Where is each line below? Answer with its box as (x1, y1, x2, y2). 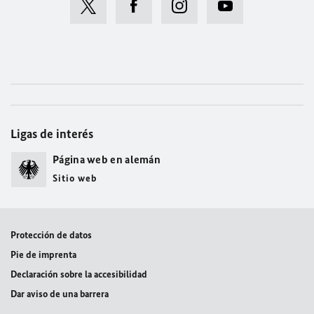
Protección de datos (11, 229, 92, 242)
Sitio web (53, 172, 97, 185)
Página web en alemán (53, 153, 161, 167)
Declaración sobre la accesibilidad (11, 268, 147, 281)
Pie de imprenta (11, 249, 76, 261)
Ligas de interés (11, 126, 93, 142)
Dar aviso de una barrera (11, 288, 109, 301)
